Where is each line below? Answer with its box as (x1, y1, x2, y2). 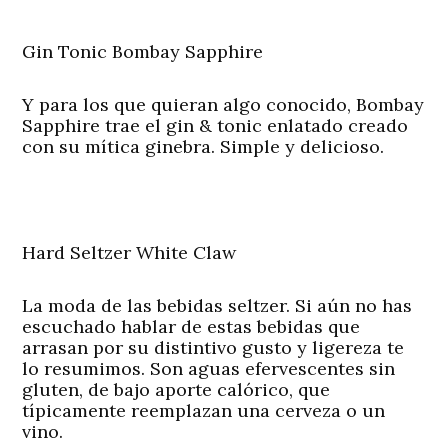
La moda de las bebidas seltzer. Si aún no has (22, 294, 413, 318)
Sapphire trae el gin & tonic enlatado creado (22, 114, 409, 138)
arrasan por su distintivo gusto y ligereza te (22, 336, 405, 360)
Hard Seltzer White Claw (22, 241, 237, 265)
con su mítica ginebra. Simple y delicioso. (22, 135, 385, 159)
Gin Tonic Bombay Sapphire (22, 40, 264, 64)
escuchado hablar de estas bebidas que (22, 315, 361, 339)
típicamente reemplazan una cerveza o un (22, 399, 386, 423)
